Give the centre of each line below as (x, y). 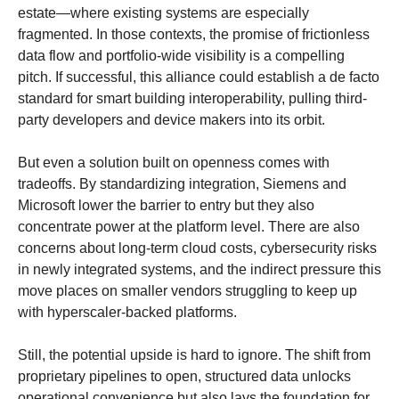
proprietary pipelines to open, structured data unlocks (184, 376)
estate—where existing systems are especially (163, 12)
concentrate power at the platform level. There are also (189, 226)
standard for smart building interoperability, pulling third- (192, 98)
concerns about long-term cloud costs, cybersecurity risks (197, 248)
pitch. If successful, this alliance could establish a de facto (199, 77)
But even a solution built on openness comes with (174, 162)
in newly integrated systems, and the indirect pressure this (199, 269)
